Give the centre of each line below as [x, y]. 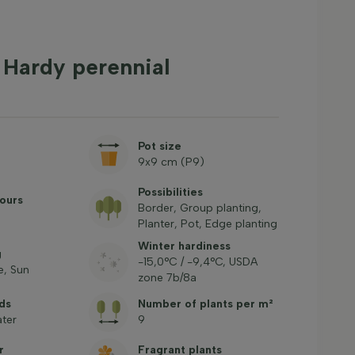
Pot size [159, 146]
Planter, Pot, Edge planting [207, 224]
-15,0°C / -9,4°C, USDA [197, 262]
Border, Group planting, [199, 208]
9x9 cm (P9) [171, 162]
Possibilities [170, 192]
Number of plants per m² [205, 304]
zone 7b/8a [167, 278]
